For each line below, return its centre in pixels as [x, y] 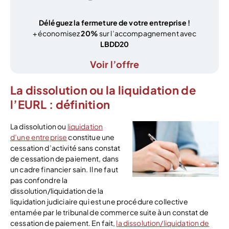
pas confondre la [39, 180]
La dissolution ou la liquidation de [103, 90]
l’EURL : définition [60, 105]
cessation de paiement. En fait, [63, 223]
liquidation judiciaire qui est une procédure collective [99, 201]
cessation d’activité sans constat [65, 147]
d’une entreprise [39, 137]
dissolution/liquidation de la [57, 190]
